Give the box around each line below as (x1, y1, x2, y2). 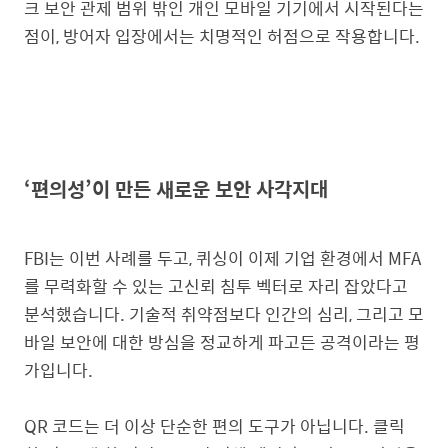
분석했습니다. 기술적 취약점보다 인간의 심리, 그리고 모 (24, 301, 424, 328)
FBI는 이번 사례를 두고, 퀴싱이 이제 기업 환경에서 (24, 245, 388, 272)
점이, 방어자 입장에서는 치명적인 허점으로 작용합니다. (24, 22, 420, 49)
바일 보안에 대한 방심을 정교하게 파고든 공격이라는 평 (24, 329, 420, 356)
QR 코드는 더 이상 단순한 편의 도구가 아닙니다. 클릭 (24, 413, 405, 440)
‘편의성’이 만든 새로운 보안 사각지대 (24, 172, 328, 204)
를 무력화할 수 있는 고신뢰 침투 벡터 (24, 273, 288, 300)
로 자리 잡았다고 (288, 273, 408, 300)
